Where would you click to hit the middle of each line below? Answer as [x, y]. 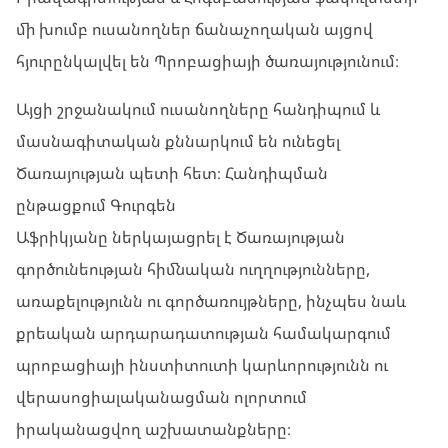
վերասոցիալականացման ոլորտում [161, 397]
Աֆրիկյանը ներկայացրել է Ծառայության [180, 237]
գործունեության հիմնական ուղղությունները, [193, 269]
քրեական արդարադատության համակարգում [203, 333]
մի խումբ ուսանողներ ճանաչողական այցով [194, 29]
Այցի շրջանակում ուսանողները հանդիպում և [198, 109]
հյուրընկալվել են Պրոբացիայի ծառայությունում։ [207, 61]
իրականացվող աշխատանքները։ [153, 429]
